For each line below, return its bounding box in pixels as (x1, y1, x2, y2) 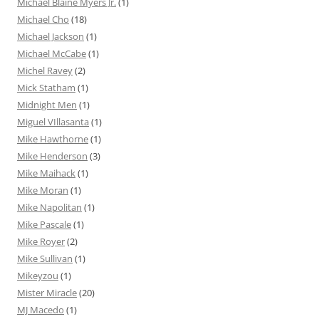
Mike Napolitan (17, 201, 82, 214)
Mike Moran (17, 184, 68, 197)
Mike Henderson (17, 150, 88, 163)
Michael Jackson (17, 30, 84, 43)
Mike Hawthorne (17, 132, 88, 146)
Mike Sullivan (17, 252, 73, 266)
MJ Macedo (17, 303, 64, 317)
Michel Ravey (17, 64, 73, 78)
